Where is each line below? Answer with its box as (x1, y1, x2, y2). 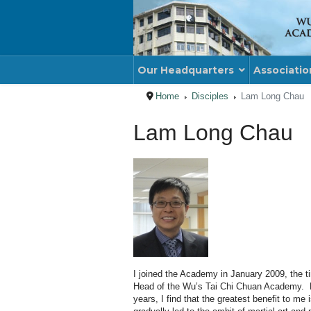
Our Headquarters (137, 64, 234, 76)
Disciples (192, 91, 229, 101)
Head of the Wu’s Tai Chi (133, 281, 236, 292)
